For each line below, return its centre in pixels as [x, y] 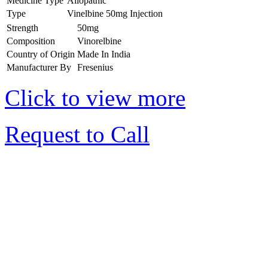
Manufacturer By [39, 67]
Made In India [104, 54]
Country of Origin [41, 54]
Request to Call [77, 134]
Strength [22, 28]
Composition [31, 41]
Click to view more [95, 98]
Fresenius [95, 67]
